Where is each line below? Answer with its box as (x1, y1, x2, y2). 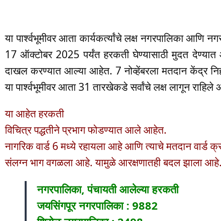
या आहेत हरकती (5, 107, 64, 121)
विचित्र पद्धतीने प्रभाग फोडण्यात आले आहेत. (5, 123, 167, 137)
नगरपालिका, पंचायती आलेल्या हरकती (37, 182, 179, 197)
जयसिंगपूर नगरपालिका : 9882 (37, 198, 158, 213)
